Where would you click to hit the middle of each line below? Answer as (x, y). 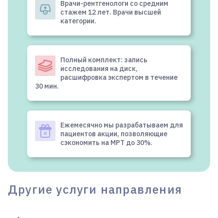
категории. (78, 21)
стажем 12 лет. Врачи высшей (111, 12)
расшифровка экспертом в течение (119, 78)
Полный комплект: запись (104, 60)
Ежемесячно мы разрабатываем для (122, 125)
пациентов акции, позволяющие (114, 134)
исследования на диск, (99, 69)
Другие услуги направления (95, 190)
